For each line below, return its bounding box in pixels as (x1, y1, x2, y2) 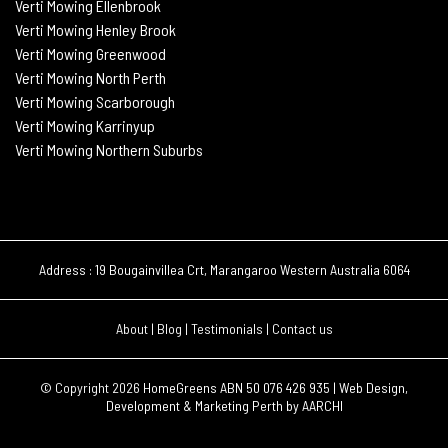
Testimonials (190, 319, 266, 337)
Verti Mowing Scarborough (15, 91, 175, 111)
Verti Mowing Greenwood (15, 43, 166, 63)
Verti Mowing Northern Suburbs (15, 139, 203, 159)
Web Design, (339, 378, 408, 396)
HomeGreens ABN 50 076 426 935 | (143, 378, 336, 396)
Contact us (271, 319, 333, 337)
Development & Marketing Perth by (105, 396, 299, 414)
